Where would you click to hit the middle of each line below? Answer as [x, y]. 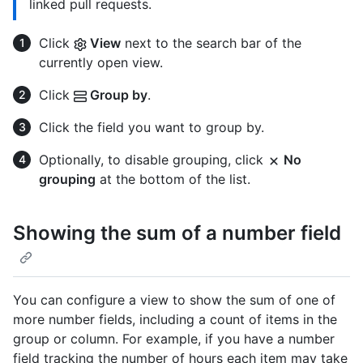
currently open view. [101, 63]
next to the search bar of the [211, 43]
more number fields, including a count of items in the [175, 319]
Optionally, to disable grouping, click [153, 160]
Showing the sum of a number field [177, 233]
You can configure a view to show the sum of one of [174, 299]
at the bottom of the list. [173, 179]
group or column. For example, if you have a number [174, 338]
